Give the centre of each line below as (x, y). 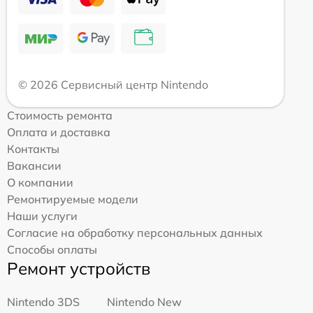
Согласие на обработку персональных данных (135, 233)
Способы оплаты (52, 250)
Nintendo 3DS (43, 302)
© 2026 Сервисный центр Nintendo (113, 85)
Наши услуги (42, 216)
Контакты (33, 149)
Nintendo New (145, 302)
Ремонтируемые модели (73, 199)
